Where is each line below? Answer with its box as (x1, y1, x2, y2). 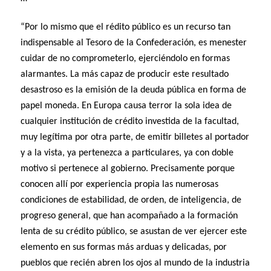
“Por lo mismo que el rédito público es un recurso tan (21, 22, 231, 33)
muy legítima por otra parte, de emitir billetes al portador (21, 132, 250, 143)
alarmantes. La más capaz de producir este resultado (21, 70, 229, 80)
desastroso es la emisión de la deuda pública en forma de (21, 85, 247, 96)
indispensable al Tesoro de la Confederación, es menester (21, 38, 247, 48)
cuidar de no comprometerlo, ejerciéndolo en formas (21, 54, 230, 64)
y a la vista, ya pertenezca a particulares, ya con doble (21, 148, 234, 158)
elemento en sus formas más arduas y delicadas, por (21, 243, 227, 253)
